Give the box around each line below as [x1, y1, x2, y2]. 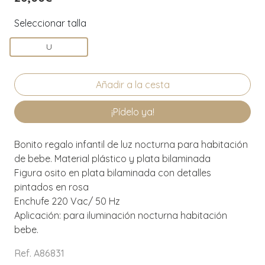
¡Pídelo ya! [111, 105, 154, 118]
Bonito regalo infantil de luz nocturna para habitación [14, 138, 248, 150]
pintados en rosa [14, 180, 89, 193]
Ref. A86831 [14, 247, 64, 259]
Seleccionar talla [14, 17, 86, 29]
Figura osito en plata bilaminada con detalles [14, 166, 211, 179]
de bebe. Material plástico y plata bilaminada [14, 152, 211, 164]
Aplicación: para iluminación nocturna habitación [14, 209, 227, 221]
